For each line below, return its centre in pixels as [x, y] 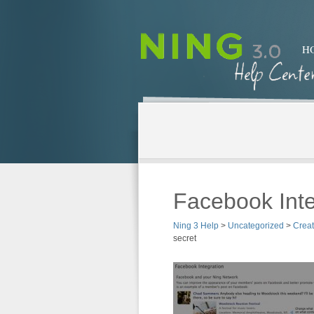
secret [185, 238]
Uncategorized [256, 226]
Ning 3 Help [196, 226]
